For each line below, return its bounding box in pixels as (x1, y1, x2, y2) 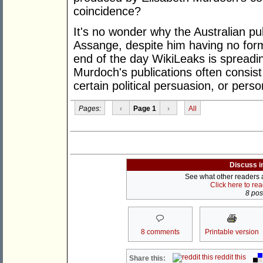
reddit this (213, 253, 247, 262)
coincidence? (73, 5, 141, 18)
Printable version (204, 228, 259, 237)
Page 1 (133, 104, 156, 113)
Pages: (78, 104, 101, 113)
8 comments (140, 228, 180, 237)
